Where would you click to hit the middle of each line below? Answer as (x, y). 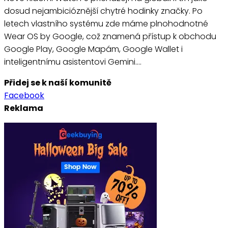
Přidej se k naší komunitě (58, 83)
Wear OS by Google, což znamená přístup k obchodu (110, 37)
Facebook (24, 96)
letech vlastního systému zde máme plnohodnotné (106, 24)
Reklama (24, 108)
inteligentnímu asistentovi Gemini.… (73, 62)
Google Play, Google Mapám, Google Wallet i (93, 49)
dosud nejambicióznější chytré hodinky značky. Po (103, 11)
